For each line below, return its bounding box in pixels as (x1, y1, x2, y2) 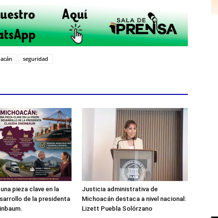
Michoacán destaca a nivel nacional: (82, 195, 186, 203)
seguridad (23, 55, 48, 63)
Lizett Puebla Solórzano (82, 205, 152, 213)
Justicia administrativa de (82, 185, 158, 193)
